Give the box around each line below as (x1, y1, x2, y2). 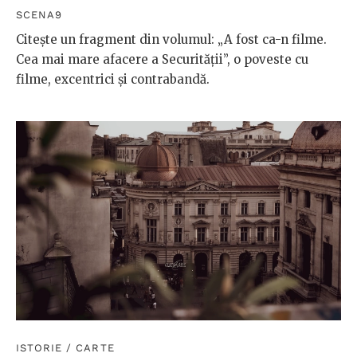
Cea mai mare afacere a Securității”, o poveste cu (16, 52, 308, 68)
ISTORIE (16, 341, 63, 354)
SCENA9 (16, 9, 63, 22)
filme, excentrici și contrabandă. (16, 72, 210, 88)
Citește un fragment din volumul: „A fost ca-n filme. (16, 32, 327, 48)
